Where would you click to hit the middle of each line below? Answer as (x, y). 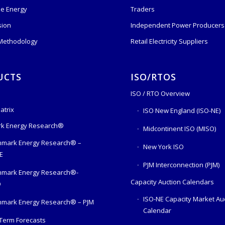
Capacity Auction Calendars (173, 182)
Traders (143, 9)
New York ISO (164, 146)
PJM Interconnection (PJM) (182, 164)
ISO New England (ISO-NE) (182, 110)
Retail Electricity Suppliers (170, 41)
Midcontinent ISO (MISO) (180, 128)
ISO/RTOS (154, 77)
